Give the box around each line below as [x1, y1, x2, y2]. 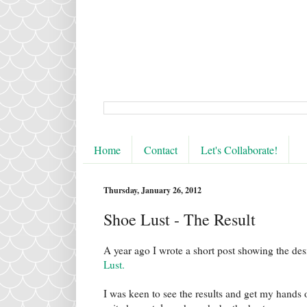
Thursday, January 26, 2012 [103, 184, 201, 197]
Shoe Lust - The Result [103, 208, 256, 231]
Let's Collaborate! [201, 142, 278, 157]
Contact [144, 142, 177, 157]
